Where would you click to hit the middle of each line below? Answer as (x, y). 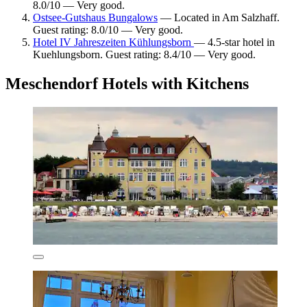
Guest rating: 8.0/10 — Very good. (108, 30)
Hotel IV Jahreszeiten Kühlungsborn (113, 42)
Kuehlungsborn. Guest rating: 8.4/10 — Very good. (144, 55)
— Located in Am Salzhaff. (219, 18)
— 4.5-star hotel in (234, 42)
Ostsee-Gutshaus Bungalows (95, 18)
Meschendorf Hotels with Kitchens (127, 84)
